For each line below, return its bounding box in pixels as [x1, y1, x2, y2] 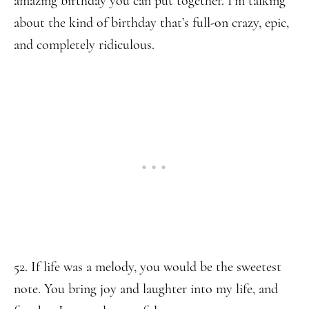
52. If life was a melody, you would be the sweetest [14, 259, 281, 275]
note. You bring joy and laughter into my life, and [14, 281, 278, 297]
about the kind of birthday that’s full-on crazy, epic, [14, 14, 289, 31]
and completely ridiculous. [14, 37, 154, 53]
